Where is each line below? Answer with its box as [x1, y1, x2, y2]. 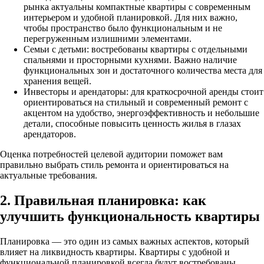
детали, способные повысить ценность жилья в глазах [24, 118, 241, 129]
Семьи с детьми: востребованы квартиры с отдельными [24, 44, 247, 55]
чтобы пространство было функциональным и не [24, 23, 222, 34]
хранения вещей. [24, 76, 91, 87]
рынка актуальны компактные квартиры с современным [24, 2, 250, 12]
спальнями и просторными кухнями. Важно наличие [24, 55, 237, 65]
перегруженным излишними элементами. [24, 34, 192, 44]
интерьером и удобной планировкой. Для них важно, [24, 12, 237, 23]
